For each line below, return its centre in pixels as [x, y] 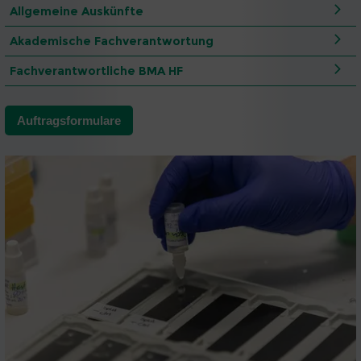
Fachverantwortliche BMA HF [96, 71]
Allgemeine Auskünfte [77, 12]
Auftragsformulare [69, 121]
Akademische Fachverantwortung [112, 41]
